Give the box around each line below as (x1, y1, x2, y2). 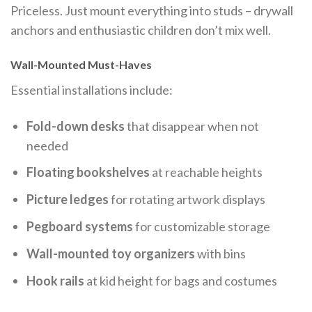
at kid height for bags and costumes (84, 272, 278, 288)
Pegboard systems (26, 219, 134, 235)
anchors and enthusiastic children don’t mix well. (10, 22, 271, 38)
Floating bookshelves (26, 164, 150, 180)
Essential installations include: (10, 82, 173, 98)
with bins (195, 245, 247, 261)
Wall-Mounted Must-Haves (10, 58, 152, 72)
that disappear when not (125, 118, 260, 134)
